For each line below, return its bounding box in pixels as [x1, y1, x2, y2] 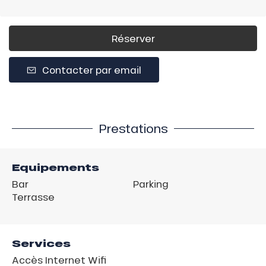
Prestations [98, 120, 168, 136]
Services [12, 236, 71, 251]
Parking [133, 177, 169, 190]
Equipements [12, 160, 99, 175]
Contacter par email [42, 63, 141, 76]
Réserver [111, 31, 155, 45]
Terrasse [12, 190, 55, 203]
